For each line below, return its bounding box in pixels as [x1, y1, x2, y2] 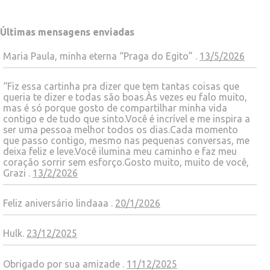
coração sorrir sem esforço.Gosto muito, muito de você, [3, 156, 249, 168]
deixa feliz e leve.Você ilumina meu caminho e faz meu [3, 145, 237, 157]
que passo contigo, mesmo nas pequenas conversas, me [3, 134, 250, 146]
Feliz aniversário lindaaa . [3, 198, 115, 209]
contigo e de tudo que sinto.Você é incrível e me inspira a [3, 113, 250, 124]
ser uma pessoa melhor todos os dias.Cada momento [3, 124, 238, 135]
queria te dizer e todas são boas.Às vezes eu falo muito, [3, 91, 247, 102]
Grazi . [3, 167, 33, 178]
